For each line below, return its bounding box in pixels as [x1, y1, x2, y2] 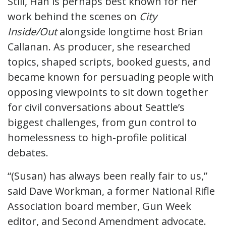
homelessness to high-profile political [8, 130, 187, 144]
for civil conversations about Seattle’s [8, 100, 185, 114]
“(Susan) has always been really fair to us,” [8, 168, 207, 183]
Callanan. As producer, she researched [8, 39, 190, 53]
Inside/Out [8, 24, 57, 38]
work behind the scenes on [8, 9, 139, 23]
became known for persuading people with [8, 70, 214, 84]
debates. [8, 145, 48, 159]
